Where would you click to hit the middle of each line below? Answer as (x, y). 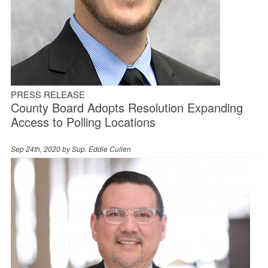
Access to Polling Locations (83, 121)
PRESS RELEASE (48, 94)
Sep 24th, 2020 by (41, 148)
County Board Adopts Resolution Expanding (127, 107)
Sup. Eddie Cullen (101, 148)
